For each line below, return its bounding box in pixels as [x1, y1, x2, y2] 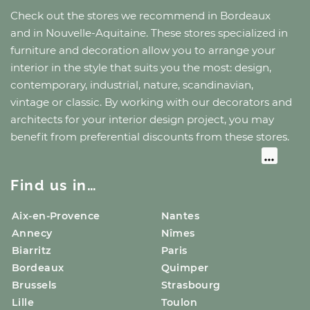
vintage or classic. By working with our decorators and [10, 95, 292, 109]
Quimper [161, 261, 209, 274]
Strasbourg [161, 278, 221, 291]
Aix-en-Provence [12, 209, 100, 222]
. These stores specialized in [146, 26, 288, 40]
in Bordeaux [208, 9, 271, 23]
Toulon [161, 295, 198, 309]
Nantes [161, 209, 200, 222]
